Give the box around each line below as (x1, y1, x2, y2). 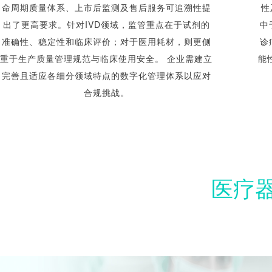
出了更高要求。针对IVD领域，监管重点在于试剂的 (2, 18, 210, 30)
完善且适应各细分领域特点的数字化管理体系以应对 (1, 69, 211, 81)
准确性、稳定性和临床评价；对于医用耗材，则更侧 (1, 35, 211, 47)
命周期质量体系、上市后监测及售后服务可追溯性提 (1, 1, 211, 13)
